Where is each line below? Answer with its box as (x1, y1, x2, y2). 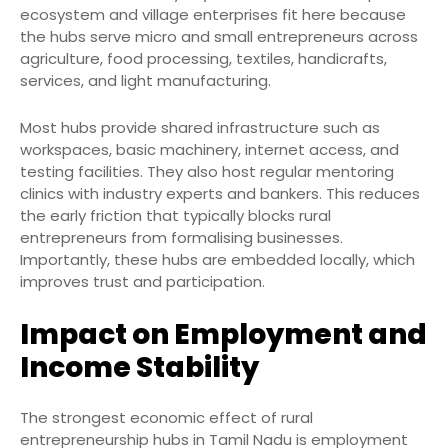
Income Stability (20, 347, 259, 387)
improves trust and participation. (20, 270, 265, 292)
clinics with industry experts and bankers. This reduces (20, 182, 420, 204)
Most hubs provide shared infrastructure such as (20, 116, 380, 138)
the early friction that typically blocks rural (20, 204, 331, 226)
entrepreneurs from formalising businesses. (20, 226, 343, 248)
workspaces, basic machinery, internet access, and (20, 138, 399, 160)
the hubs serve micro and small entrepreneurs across (20, 25, 418, 47)
